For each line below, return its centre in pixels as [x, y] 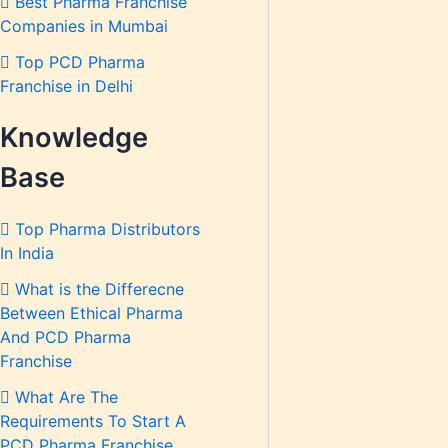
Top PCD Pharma [77, 62]
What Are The [64, 397]
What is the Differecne [97, 289]
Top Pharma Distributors [105, 229]
